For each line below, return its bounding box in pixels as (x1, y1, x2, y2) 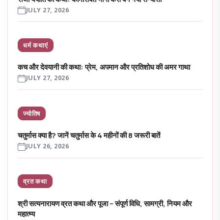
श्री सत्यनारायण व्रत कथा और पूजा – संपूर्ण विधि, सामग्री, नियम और (18, 198, 192, 209)
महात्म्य (18, 208, 35, 219)
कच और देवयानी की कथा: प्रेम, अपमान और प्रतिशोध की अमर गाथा (18, 62, 190, 73)
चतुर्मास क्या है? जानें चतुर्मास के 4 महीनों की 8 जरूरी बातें (18, 130, 160, 141)
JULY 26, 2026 (26, 142, 69, 151)
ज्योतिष (23, 109, 41, 118)
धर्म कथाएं (23, 40, 48, 50)
